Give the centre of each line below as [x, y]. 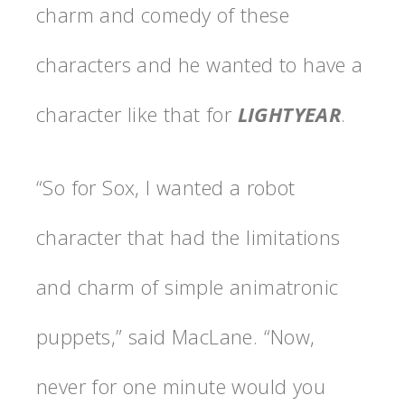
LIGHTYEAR [289, 114]
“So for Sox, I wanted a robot [166, 188]
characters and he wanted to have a [200, 65]
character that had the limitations [188, 237]
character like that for [137, 114]
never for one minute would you [181, 386]
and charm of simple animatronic [188, 287]
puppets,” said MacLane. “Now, [176, 337]
